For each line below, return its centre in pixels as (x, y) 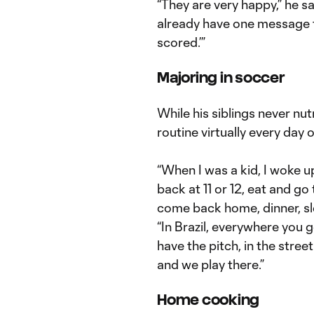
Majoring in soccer (221, 77)
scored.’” (181, 42)
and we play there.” (211, 264)
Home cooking (208, 300)
